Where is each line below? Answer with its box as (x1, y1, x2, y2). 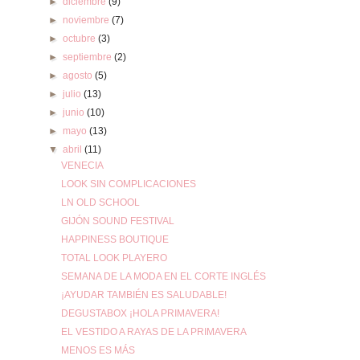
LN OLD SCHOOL (60, 197, 140, 208)
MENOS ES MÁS (60, 345, 135, 356)
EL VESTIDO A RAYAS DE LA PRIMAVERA (60, 326, 247, 337)
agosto (63, 70, 96, 81)
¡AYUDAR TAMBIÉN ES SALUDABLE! (60, 289, 227, 301)
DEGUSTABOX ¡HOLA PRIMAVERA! (60, 308, 219, 319)
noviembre (63, 14, 112, 26)
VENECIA (60, 160, 104, 171)
